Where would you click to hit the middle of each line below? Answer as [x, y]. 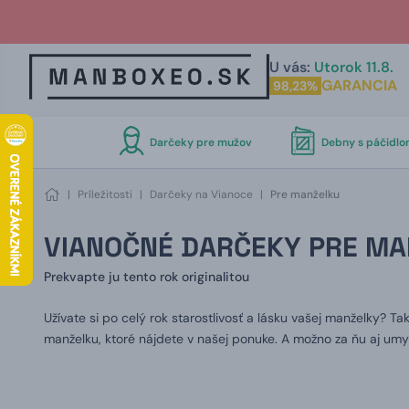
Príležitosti [105, 194]
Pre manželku [305, 194]
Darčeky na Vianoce [201, 194]
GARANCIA [359, 85]
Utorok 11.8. [353, 67]
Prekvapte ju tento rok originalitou [147, 277]
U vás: [289, 67]
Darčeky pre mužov [200, 142]
